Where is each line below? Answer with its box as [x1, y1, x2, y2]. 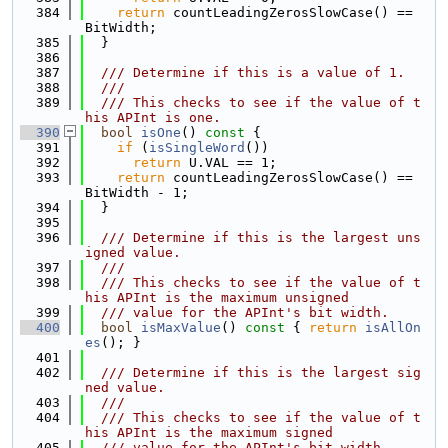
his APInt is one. [85, 110, 221, 125]
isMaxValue [141, 320, 221, 335]
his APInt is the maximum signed [85, 425, 333, 440]
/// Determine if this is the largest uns [85, 230, 421, 245]
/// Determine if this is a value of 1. [85, 65, 405, 80]
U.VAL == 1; [181, 155, 277, 170]
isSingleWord [149, 140, 245, 155]
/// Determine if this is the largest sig [85, 365, 421, 380]
